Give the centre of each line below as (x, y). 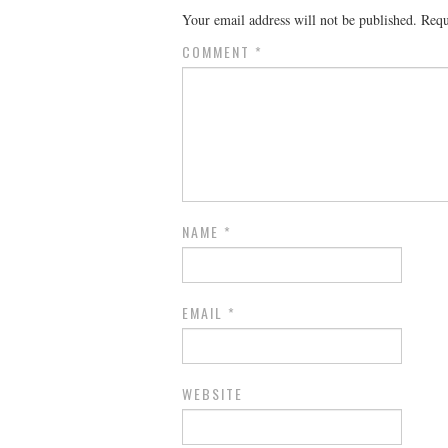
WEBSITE (212, 394)
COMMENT (218, 52)
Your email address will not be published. (299, 20)
